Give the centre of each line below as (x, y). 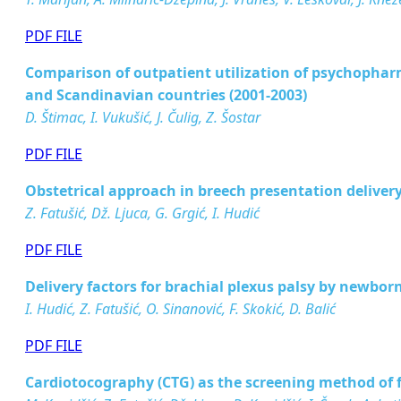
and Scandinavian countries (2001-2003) (166, 95)
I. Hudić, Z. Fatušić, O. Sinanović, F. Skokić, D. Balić (180, 309)
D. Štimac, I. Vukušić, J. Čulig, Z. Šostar (143, 117)
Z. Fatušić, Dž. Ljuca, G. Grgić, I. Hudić (142, 213)
